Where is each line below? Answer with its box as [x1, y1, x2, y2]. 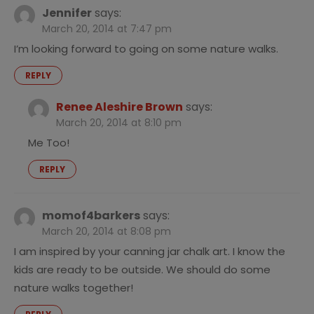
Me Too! [28, 135, 69, 151]
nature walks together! [14, 280, 133, 296]
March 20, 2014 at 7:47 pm [42, 22, 172, 36]
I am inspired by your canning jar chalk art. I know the [14, 244, 285, 259]
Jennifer [42, 5, 92, 22]
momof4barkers [42, 207, 140, 224]
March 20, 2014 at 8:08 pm [42, 224, 171, 239]
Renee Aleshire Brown [56, 99, 183, 116]
